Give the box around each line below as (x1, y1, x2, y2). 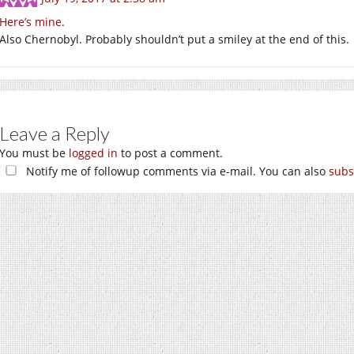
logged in (69, 145, 118, 160)
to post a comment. (118, 145, 223, 160)
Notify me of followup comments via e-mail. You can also (23, 163, 329, 179)
